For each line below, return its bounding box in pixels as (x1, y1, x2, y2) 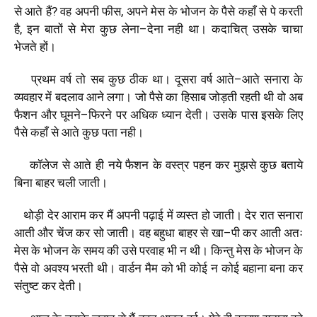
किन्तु (211, 243, 234, 258)
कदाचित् (212, 21, 248, 36)
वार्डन (118, 260, 142, 275)
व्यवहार (14, 89, 42, 104)
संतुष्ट (14, 278, 39, 293)
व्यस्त (176, 207, 199, 222)
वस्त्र (166, 157, 190, 172)
